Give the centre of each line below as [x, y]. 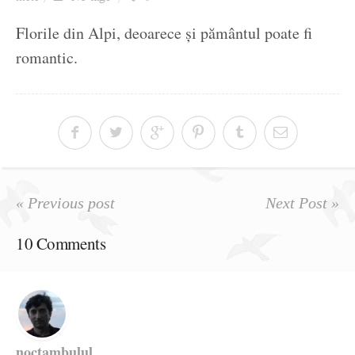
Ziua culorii [209, 19]
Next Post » [302, 203]
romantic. [47, 58]
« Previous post [65, 203]
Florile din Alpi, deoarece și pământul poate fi [164, 33]
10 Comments [61, 244]
